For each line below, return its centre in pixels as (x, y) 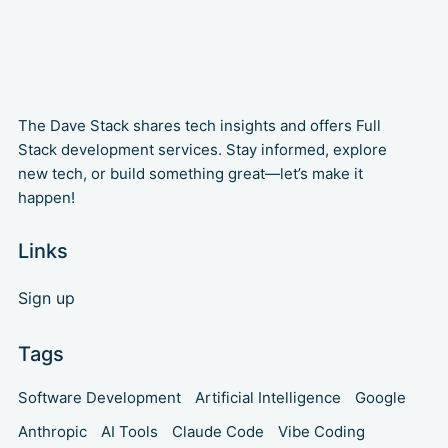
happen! (46, 197)
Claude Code (217, 431)
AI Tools (129, 431)
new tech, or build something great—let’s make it (190, 173)
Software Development (99, 397)
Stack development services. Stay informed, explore (202, 149)
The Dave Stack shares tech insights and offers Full (199, 125)
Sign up (46, 297)
